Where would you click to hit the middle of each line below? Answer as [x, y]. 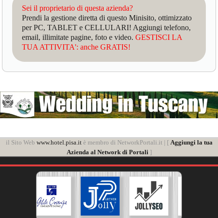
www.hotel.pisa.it [59, 143]
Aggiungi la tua [191, 143]
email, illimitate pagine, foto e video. [79, 37]
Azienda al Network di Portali [107, 152]
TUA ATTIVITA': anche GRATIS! [76, 47]
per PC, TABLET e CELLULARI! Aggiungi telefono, [107, 27]
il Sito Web [21, 143]
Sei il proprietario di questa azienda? [78, 8]
